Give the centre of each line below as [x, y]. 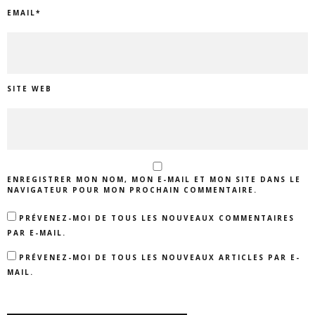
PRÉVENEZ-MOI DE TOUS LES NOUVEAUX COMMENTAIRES [157, 218]
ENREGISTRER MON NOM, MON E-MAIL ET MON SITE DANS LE [154, 179]
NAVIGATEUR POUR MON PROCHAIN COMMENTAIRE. [132, 189]
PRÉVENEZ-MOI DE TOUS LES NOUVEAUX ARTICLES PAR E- [160, 257]
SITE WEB [30, 88]
